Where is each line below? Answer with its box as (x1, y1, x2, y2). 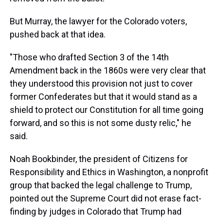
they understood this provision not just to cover (10, 78, 193, 89)
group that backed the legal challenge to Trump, (10, 180, 192, 190)
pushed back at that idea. (10, 29, 106, 39)
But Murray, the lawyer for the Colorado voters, (10, 16, 187, 26)
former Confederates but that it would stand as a (10, 91, 197, 102)
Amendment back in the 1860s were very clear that (10, 65, 206, 75)
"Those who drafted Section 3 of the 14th (10, 52, 169, 62)
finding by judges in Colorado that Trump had (10, 206, 182, 217)
